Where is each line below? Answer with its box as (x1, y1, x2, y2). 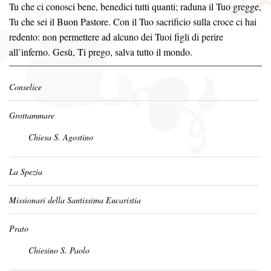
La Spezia (9, 166, 42, 177)
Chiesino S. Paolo (28, 244, 90, 256)
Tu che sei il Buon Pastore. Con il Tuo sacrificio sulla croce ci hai (9, 15, 256, 28)
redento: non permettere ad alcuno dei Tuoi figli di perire (9, 30, 223, 43)
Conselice (9, 81, 42, 93)
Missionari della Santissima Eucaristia (9, 194, 141, 206)
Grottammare (9, 109, 54, 121)
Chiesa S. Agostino (28, 131, 93, 143)
